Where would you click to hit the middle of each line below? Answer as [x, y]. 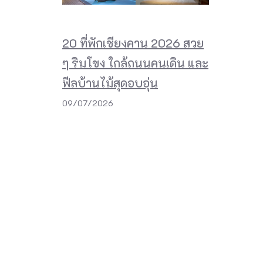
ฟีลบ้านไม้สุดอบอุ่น [110, 82]
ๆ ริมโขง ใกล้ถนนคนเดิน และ [135, 63]
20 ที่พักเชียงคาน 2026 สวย [133, 43]
